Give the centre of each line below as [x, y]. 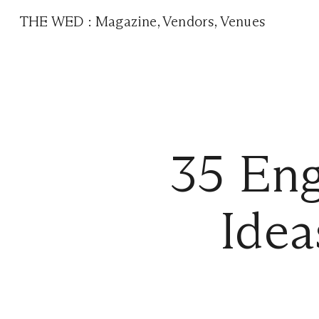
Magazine [126, 21]
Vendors [189, 21]
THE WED [54, 21]
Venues [243, 21]
